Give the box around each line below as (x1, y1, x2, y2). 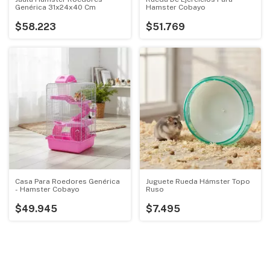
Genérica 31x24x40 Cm (15, 3, 96, 11)
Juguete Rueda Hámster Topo (145, 177, 250, 186)
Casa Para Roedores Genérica (15, 177, 120, 186)
